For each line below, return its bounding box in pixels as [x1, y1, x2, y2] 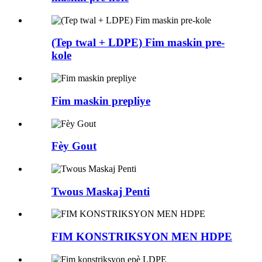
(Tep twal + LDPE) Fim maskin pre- [51, 36, 225, 49]
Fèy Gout [51, 140, 96, 153]
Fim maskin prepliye [51, 94, 150, 107]
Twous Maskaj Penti [51, 185, 150, 198]
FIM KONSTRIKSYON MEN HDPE [51, 230, 232, 243]
